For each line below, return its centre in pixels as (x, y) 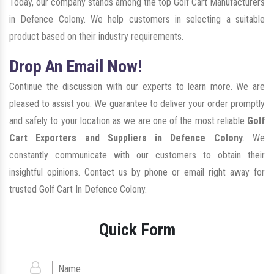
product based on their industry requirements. (96, 37)
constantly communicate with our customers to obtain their (137, 155)
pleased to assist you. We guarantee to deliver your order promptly (137, 104)
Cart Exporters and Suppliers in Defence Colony (126, 138)
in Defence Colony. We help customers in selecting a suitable (137, 20)
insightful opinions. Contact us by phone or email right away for (137, 172)
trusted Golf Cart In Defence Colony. (78, 190)
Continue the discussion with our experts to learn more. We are (137, 87)
